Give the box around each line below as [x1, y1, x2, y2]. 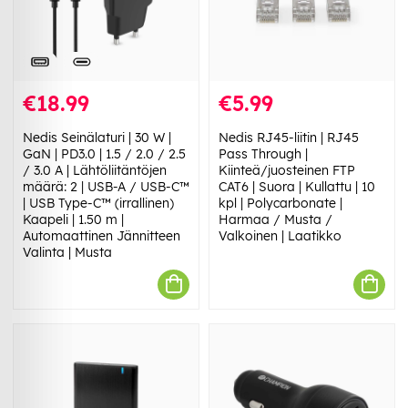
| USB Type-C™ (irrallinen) [23, 194, 174, 211]
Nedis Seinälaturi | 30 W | [23, 128, 171, 146]
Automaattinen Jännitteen [23, 227, 180, 244]
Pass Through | [219, 145, 308, 162]
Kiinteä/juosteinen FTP [219, 161, 355, 178]
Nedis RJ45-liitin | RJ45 [219, 128, 359, 146]
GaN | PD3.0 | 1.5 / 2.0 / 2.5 [23, 145, 186, 162]
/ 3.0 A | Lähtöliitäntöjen [23, 161, 167, 178]
